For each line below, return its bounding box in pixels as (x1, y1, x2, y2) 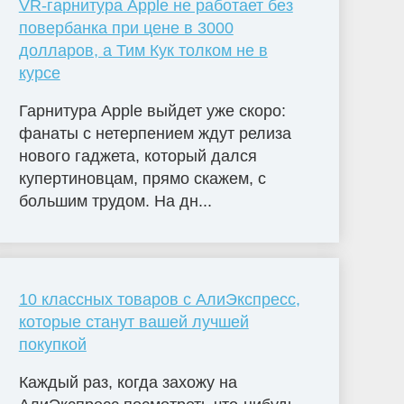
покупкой (18, 335, 87, 353)
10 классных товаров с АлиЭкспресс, (18, 289, 300, 308)
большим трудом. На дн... (18, 191, 212, 210)
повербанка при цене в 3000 (18, 18, 234, 37)
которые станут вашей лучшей (18, 312, 249, 331)
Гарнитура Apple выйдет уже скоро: (18, 101, 286, 120)
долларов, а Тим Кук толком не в (18, 41, 268, 60)
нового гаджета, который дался (18, 146, 257, 165)
